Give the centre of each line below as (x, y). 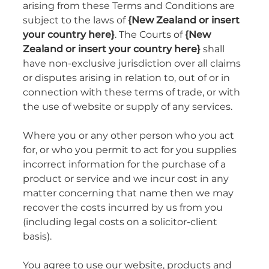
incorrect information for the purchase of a (124, 165)
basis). (37, 237)
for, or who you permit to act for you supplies (130, 150)
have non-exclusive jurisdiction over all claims (132, 64)
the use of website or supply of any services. (128, 107)
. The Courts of (150, 35)
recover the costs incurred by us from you (123, 208)
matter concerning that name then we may (128, 194)
